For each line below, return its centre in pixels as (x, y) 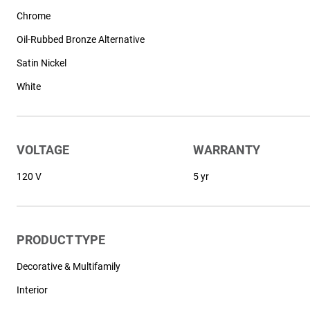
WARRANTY (226, 150)
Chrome (34, 17)
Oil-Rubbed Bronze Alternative (81, 40)
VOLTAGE (43, 150)
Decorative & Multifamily (69, 267)
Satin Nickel (42, 63)
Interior (33, 290)
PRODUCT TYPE (61, 240)
